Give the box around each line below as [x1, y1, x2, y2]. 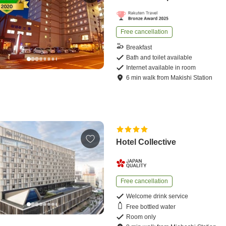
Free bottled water [126, 203, 176, 210]
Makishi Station [171, 74, 213, 82]
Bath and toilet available [126, 54, 193, 62]
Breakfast [126, 43, 152, 51]
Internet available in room [126, 64, 196, 72]
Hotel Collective [116, 138, 177, 147]
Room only [126, 213, 156, 221]
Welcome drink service [126, 193, 189, 200]
